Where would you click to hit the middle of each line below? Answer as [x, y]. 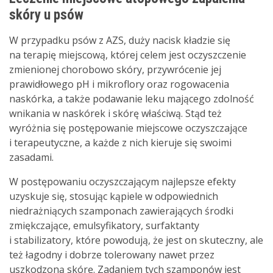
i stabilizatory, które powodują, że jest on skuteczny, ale [136, 240]
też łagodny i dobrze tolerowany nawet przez [112, 255]
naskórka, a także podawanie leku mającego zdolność [132, 99]
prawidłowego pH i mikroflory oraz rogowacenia [119, 84]
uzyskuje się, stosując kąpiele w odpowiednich [114, 196]
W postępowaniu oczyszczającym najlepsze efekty [122, 182]
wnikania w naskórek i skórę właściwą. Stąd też [115, 113]
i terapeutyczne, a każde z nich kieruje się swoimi [120, 143]
